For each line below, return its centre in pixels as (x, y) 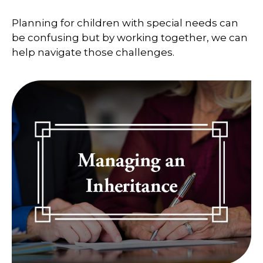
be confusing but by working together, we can (130, 38)
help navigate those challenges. (93, 53)
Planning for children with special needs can (125, 23)
